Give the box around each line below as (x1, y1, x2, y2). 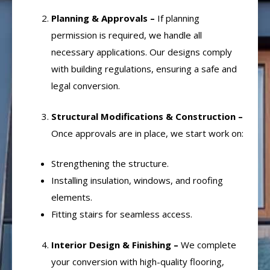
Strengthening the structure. (51, 157, 169, 170)
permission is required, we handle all (51, 29, 202, 42)
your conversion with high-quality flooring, (51, 255, 224, 268)
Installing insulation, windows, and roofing (51, 174, 223, 187)
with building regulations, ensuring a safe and (51, 63, 237, 75)
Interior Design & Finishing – (51, 238, 181, 251)
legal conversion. (51, 80, 120, 92)
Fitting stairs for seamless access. (51, 208, 192, 221)
